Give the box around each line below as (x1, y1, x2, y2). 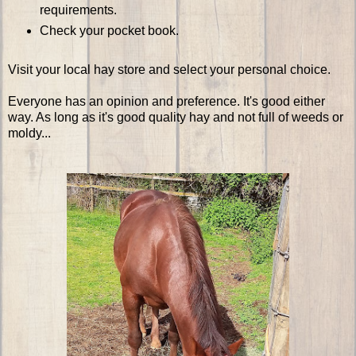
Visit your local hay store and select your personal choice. (8, 63, 331, 77)
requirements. (39, 3, 117, 17)
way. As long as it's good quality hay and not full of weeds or (8, 110, 343, 125)
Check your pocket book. (39, 24, 179, 38)
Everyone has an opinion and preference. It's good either (8, 95, 325, 109)
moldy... (8, 126, 51, 141)
